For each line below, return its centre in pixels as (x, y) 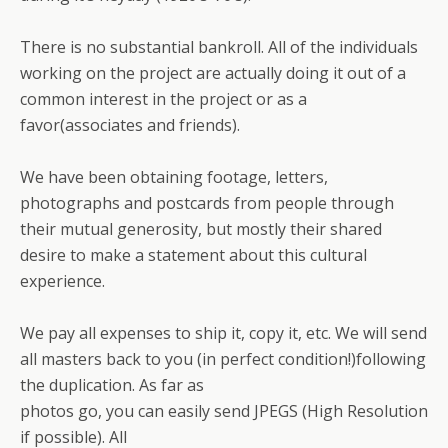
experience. (62, 281)
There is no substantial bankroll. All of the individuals (219, 47)
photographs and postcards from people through (207, 203)
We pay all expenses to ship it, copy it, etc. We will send (223, 333)
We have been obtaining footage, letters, (174, 177)
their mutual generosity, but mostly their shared (201, 229)
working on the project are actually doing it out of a (213, 73)
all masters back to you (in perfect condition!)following (223, 359)
